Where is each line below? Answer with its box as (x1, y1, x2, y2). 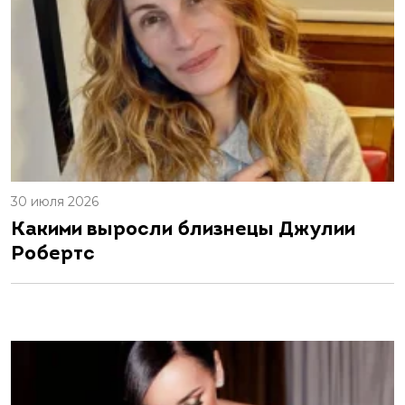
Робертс (11, 243, 95, 265)
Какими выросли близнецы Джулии (11, 219, 355, 240)
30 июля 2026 (11, 193, 99, 210)
